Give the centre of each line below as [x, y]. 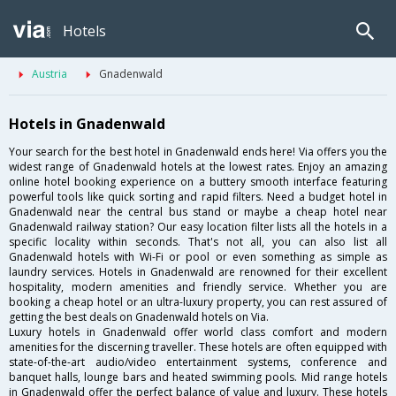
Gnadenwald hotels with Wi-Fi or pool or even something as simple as [198, 257]
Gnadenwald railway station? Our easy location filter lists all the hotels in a [198, 227]
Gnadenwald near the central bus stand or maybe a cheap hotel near [198, 212]
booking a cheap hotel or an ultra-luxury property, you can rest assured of [198, 302]
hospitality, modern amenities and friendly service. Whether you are [198, 287]
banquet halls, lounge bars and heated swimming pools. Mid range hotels [198, 377]
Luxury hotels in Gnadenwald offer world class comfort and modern [198, 332]
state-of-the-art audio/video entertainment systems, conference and [198, 362]
